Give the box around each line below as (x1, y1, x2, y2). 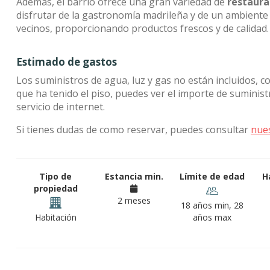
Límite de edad (180, 171, 245, 182)
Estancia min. (104, 171, 163, 182)
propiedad (33, 183, 78, 194)
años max (193, 212, 231, 223)
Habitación (34, 212, 77, 223)
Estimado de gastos (16, 55, 117, 69)
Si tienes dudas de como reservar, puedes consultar (16, 123, 251, 136)
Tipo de (39, 171, 72, 182)
